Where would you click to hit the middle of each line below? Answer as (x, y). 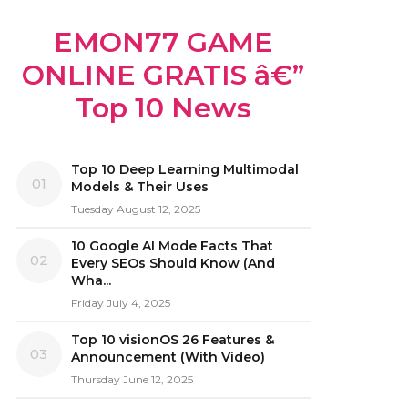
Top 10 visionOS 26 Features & (172, 340)
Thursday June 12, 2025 (132, 379)
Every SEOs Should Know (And (173, 263)
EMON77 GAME (163, 42)
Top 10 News (163, 108)
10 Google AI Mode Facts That (172, 246)
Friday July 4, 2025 (120, 303)
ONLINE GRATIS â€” (163, 75)
